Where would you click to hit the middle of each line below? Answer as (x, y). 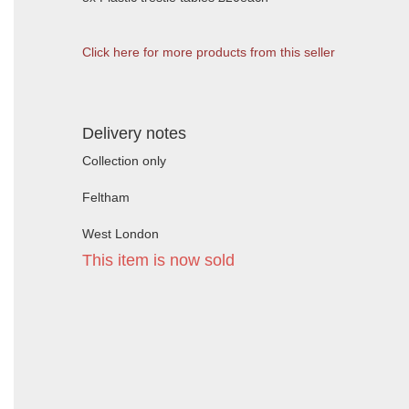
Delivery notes (134, 133)
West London (121, 234)
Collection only (124, 161)
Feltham (106, 197)
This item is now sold (158, 260)
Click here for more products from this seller (209, 52)
